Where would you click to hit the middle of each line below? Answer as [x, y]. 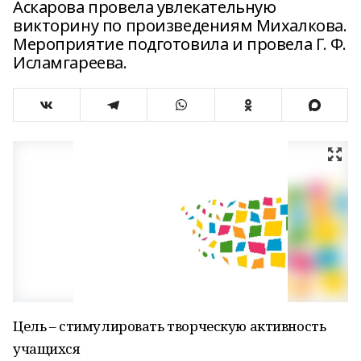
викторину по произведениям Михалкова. [180, 25]
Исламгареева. [70, 62]
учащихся [47, 349]
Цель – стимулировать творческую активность [170, 326]
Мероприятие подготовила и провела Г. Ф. [180, 44]
